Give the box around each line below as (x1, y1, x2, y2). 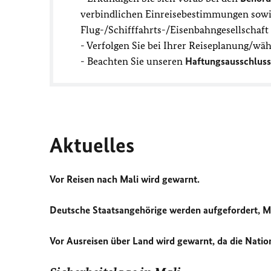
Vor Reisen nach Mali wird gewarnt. (50, 173, 200, 185)
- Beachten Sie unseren (80, 55, 185, 67)
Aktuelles (50, 132, 134, 158)
